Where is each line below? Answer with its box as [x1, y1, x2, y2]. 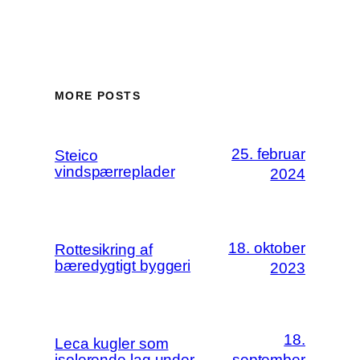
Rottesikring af [55, 240, 153, 258]
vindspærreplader [55, 162, 175, 180]
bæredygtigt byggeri [55, 256, 191, 274]
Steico [55, 146, 98, 164]
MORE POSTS [55, 88, 141, 102]
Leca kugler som [55, 334, 169, 352]
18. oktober [228, 239, 305, 256]
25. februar [231, 145, 305, 162]
